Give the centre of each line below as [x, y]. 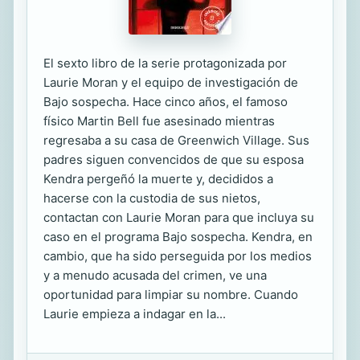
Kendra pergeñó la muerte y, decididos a [158, 179]
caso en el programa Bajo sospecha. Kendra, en [178, 237]
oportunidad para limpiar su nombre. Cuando [171, 295]
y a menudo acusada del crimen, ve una [155, 275]
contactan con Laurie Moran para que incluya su [179, 217]
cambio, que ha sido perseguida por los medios [178, 256]
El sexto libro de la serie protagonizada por [165, 63]
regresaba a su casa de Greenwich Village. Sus [176, 140]
